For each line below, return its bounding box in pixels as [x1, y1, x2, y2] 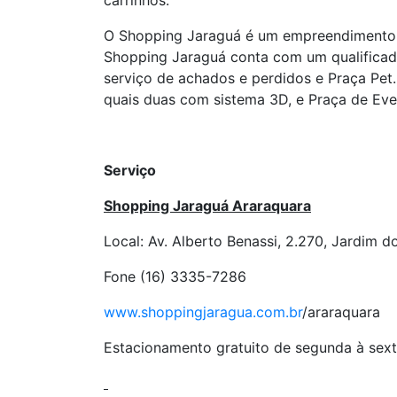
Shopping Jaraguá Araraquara [104, 197, 311, 214]
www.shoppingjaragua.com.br [104, 303, 302, 321]
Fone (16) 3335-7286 [104, 268, 246, 285]
